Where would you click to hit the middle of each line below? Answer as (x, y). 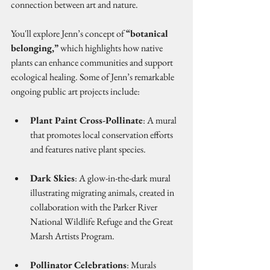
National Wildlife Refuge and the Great (102, 221)
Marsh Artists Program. (72, 236)
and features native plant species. (88, 149)
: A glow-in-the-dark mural (124, 178)
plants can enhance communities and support (93, 62)
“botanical (149, 33)
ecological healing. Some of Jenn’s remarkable (93, 77)
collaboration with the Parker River (95, 207)
